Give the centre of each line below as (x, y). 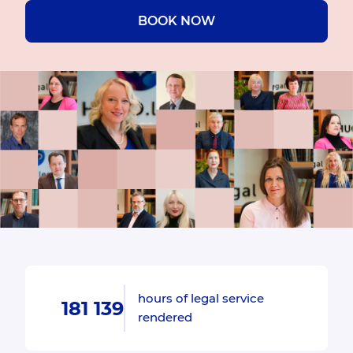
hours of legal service (201, 299)
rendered (165, 318)
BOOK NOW (176, 21)
